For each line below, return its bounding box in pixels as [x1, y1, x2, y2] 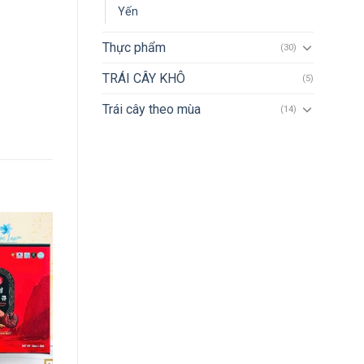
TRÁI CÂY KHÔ [102, 70, 185, 86]
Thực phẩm [102, 39, 166, 55]
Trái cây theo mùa [102, 101, 201, 117]
